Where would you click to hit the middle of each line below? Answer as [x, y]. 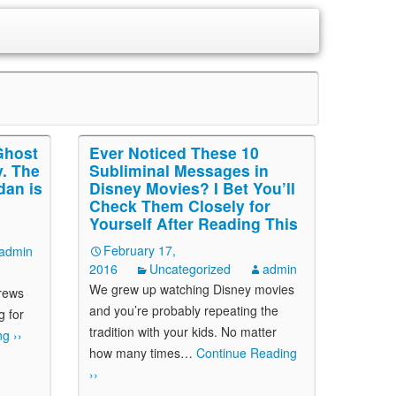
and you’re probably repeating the [184, 310]
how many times [135, 353]
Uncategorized [190, 269]
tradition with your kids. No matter [183, 331]
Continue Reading [245, 353]
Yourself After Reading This [194, 223]
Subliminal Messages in [179, 170]
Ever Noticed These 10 [174, 152]
